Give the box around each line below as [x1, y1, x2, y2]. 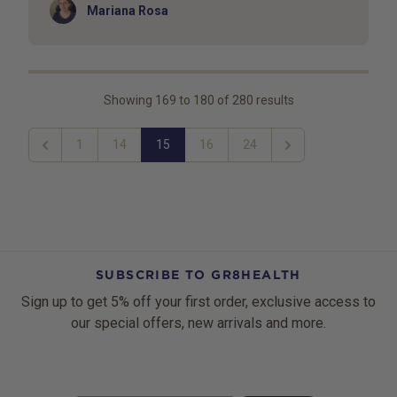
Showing [103, 93, 155, 107]
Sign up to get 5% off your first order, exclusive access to [21, 293, 376, 310]
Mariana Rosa [87, 3, 168, 18]
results [253, 93, 294, 107]
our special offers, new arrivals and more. [71, 315, 326, 331]
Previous [35, 145, 84, 160]
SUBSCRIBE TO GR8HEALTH [96, 268, 301, 282]
